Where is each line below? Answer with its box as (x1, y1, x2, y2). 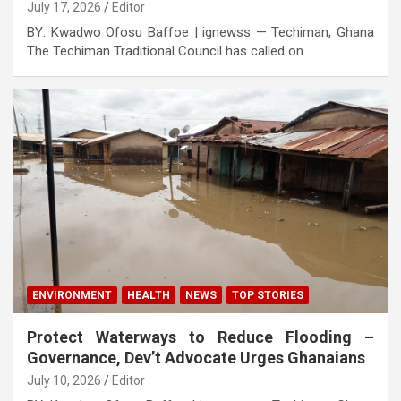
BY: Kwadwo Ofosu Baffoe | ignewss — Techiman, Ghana (27, 23, 374, 40)
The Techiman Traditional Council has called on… (27, 42, 311, 59)
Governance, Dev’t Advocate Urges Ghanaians (27, 347, 365, 367)
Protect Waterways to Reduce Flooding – (27, 327, 374, 346)
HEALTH (127, 288, 170, 302)
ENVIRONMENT (32, 288, 112, 302)
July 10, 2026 (27, 372, 101, 388)
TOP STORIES (232, 288, 303, 302)
